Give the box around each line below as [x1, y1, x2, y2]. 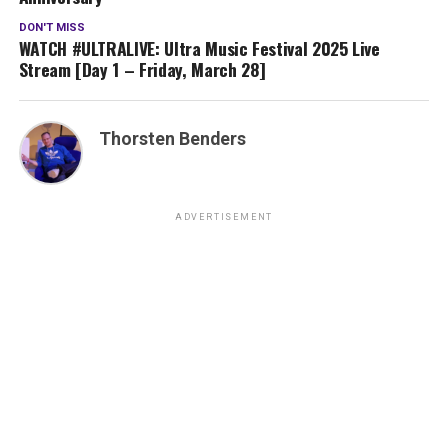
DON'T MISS [18, 21, 85, 35]
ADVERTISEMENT [174, 212, 274, 223]
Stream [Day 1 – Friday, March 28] [18, 56, 267, 83]
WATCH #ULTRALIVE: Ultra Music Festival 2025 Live [18, 35, 380, 62]
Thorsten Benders [98, 129, 246, 150]
